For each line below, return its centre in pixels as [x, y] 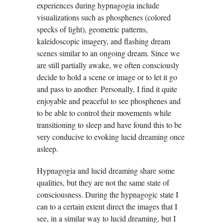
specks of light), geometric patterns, [92, 29]
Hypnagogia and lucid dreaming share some [106, 171]
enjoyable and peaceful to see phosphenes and [109, 101]
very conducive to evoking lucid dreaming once [111, 137]
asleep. [48, 149]
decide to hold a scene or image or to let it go [107, 77]
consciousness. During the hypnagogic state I [108, 195]
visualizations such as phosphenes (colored [104, 17]
